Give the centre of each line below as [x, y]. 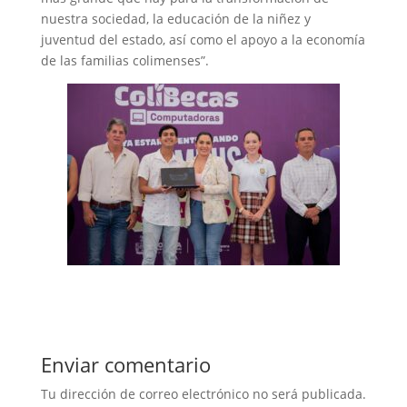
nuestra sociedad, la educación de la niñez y [175, 18]
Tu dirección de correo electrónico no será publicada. [203, 393]
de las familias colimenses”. [124, 60]
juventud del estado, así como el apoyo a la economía [203, 39]
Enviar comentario [125, 364]
